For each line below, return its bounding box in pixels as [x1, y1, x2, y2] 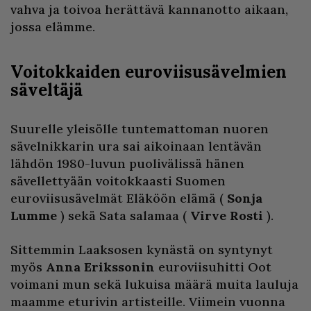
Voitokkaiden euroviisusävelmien [10, 61, 287, 83]
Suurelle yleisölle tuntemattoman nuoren [10, 121, 269, 137]
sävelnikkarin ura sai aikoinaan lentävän [10, 138, 262, 154]
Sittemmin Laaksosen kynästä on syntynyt [10, 242, 273, 258]
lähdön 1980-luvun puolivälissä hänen [10, 155, 244, 171]
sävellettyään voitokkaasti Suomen [10, 173, 226, 189]
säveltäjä [10, 79, 83, 101]
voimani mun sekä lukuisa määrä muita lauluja [10, 276, 299, 292]
